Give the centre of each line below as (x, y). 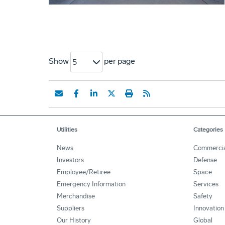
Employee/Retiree (84, 172)
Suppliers (71, 208)
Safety (203, 196)
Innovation (208, 208)
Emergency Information (91, 184)
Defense (205, 160)
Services (206, 184)
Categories (208, 130)
